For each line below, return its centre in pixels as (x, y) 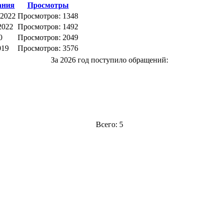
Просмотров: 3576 (48, 48)
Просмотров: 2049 (48, 38)
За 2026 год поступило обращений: (109, 60)
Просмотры (48, 5)
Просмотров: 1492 (48, 27)
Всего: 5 (109, 125)
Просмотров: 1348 (48, 16)
